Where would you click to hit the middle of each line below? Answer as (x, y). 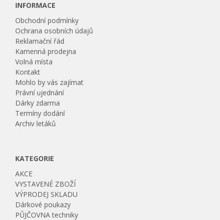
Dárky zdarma (38, 103)
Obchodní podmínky (47, 20)
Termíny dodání (40, 113)
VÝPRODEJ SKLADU (47, 194)
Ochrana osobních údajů (55, 31)
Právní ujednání (40, 93)
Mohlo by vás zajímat (50, 82)
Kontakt (28, 72)
